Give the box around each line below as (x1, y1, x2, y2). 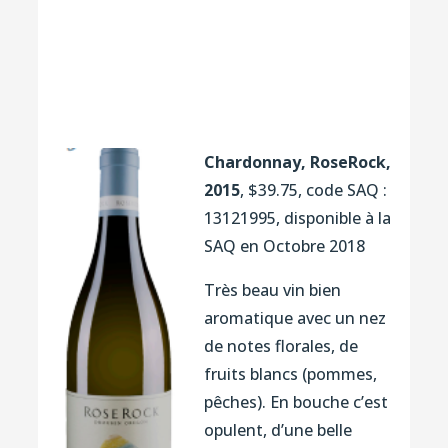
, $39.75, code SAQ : (239, 178, 387, 201)
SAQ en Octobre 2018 (203, 234, 365, 257)
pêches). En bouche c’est (203, 390, 388, 413)
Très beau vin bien (203, 278, 341, 301)
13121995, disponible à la (203, 206, 391, 229)
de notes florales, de (203, 334, 358, 357)
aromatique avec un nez (203, 306, 386, 329)
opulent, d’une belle (203, 418, 352, 441)
